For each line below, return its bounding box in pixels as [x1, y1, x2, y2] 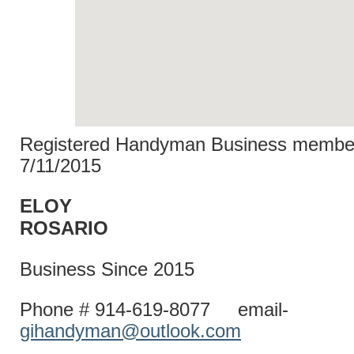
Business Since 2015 [20, 259, 194, 280]
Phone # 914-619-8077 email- [20, 299, 288, 320]
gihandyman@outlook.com [20, 321, 241, 341]
